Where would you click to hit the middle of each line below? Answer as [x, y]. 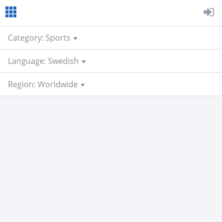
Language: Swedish [43, 61]
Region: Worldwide [43, 84]
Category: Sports [39, 38]
